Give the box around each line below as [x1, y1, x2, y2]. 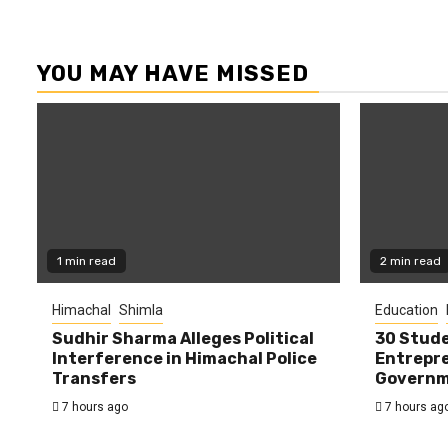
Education [374, 301, 438, 318]
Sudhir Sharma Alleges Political [52, 328, 314, 348]
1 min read [57, 253, 116, 268]
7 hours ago [59, 399, 128, 414]
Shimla [119, 301, 163, 318]
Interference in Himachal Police [52, 348, 317, 368]
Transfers [52, 368, 136, 388]
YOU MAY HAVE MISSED [37, 59, 309, 87]
